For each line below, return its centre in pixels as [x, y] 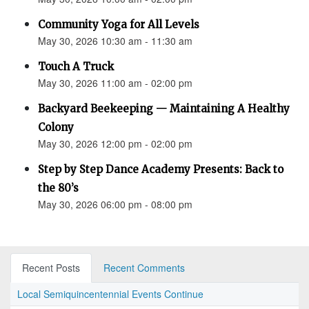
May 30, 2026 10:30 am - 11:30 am [115, 41]
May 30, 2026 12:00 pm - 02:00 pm [115, 144]
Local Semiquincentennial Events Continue [110, 294]
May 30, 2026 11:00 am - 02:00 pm [115, 83]
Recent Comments [144, 268]
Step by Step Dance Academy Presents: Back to [161, 170]
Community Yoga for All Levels [119, 25]
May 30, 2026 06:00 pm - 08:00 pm [115, 205]
